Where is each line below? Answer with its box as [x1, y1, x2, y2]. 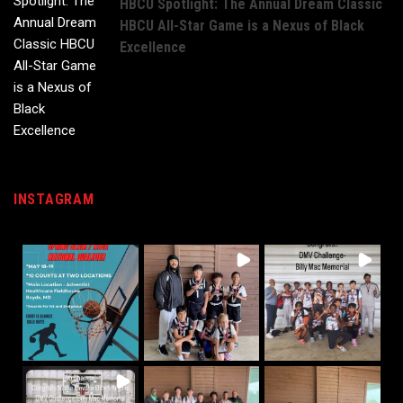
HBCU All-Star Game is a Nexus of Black [120, 17, 364, 35]
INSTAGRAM [13, 191, 94, 209]
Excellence [120, 39, 186, 57]
